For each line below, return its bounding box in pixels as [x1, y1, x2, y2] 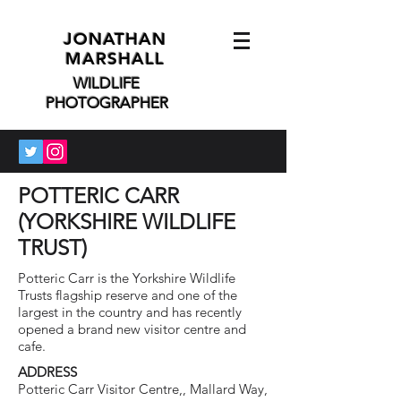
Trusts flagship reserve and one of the [18, 286, 237, 303]
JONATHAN [64, 29, 166, 49]
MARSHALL [65, 48, 165, 69]
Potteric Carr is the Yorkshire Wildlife [18, 269, 235, 286]
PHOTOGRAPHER [45, 94, 168, 112]
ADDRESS [18, 363, 77, 380]
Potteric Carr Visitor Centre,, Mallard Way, [18, 380, 268, 397]
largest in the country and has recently [18, 303, 242, 320]
